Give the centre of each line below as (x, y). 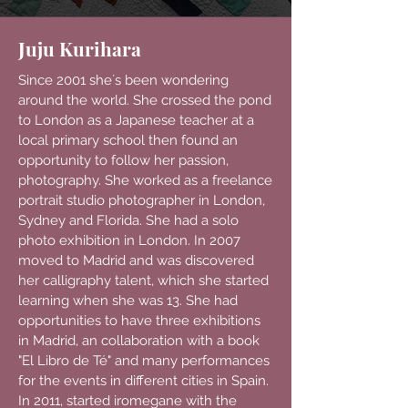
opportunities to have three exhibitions (139, 321)
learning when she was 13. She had (128, 301)
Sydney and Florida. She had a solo (128, 220)
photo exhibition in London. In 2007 (129, 240)
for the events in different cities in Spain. (143, 381)
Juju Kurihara (80, 48)
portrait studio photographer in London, (142, 200)
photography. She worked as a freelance (145, 180)
